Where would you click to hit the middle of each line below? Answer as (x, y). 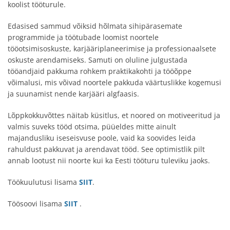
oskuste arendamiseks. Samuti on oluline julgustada (98, 60)
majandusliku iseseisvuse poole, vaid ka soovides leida (102, 138)
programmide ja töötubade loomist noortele (83, 37)
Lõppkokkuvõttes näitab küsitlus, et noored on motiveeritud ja (114, 115)
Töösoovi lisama (36, 204)
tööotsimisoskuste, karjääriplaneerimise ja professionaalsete (112, 49)
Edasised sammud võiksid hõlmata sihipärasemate (95, 26)
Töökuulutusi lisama (43, 182)
